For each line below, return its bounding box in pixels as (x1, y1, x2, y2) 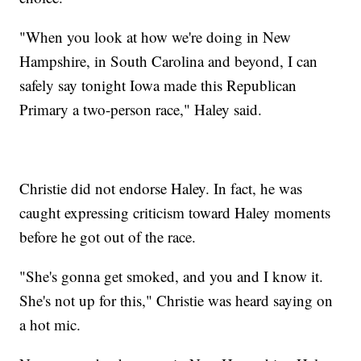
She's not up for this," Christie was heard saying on (19, 289, 334, 310)
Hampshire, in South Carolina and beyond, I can (19, 50, 318, 71)
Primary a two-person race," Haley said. (19, 98, 268, 119)
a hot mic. (19, 313, 81, 334)
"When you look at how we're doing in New (19, 26, 292, 47)
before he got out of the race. (19, 226, 201, 247)
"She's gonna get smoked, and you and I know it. (19, 265, 324, 286)
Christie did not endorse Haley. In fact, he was (19, 177, 303, 198)
